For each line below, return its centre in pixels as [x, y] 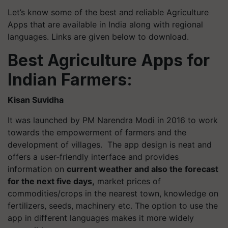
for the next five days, [51, 181]
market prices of [128, 181]
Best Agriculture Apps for [109, 60]
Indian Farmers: [70, 79]
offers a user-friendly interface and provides [93, 156]
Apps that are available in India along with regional [105, 24]
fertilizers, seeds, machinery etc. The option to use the [113, 205]
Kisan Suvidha [36, 99]
